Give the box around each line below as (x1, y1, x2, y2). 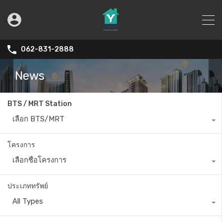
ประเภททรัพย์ (7, 182, 48, 191)
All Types (12, 197, 43, 206)
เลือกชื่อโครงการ (12, 156, 66, 165)
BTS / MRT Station (7, 100, 72, 109)
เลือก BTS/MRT (12, 114, 64, 124)
